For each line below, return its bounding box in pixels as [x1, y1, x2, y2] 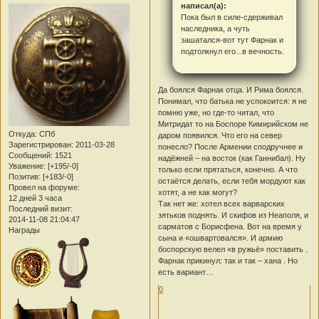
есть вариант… [158, 267, 214, 276]
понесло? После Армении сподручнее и [158, 142, 303, 151]
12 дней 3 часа [9, 194, 62, 203]
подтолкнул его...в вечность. [180, 46, 284, 56]
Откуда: [9, 130, 37, 139]
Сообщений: [9, 151, 53, 160]
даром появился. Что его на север [158, 130, 283, 140]
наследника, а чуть [180, 23, 250, 33]
